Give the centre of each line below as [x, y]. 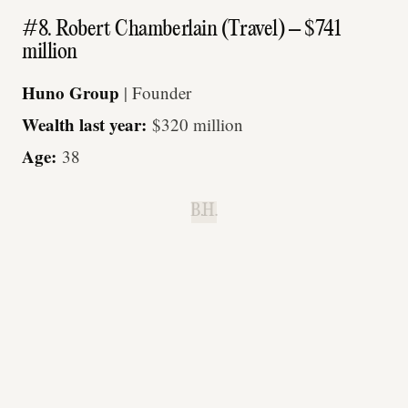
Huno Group [73, 92]
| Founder [158, 92]
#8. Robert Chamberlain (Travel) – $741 [182, 30]
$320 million [198, 124]
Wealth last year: [87, 124]
